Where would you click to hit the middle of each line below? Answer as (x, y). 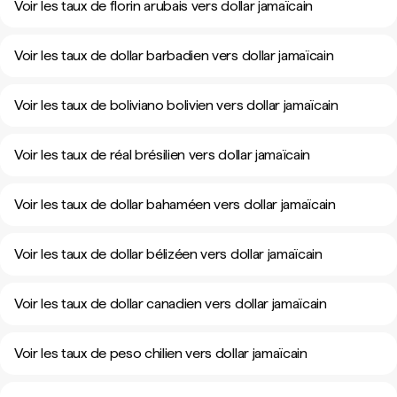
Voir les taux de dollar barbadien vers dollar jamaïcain (174, 55)
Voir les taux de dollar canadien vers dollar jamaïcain (171, 304)
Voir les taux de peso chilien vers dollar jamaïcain (161, 353)
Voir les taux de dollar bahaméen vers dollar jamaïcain (175, 204)
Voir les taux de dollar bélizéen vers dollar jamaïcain (168, 254)
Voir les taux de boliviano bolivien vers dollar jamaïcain (176, 105)
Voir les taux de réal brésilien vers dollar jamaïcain (163, 155)
